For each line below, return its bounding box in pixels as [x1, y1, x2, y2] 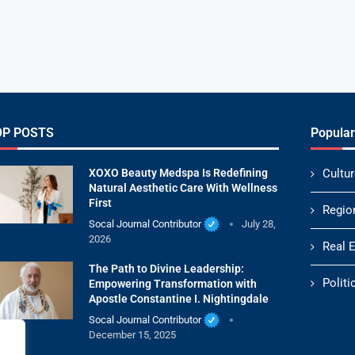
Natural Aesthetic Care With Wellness [88, 181, 277, 194]
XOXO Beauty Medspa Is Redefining [88, 166, 268, 179]
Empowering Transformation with [88, 277, 257, 290]
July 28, [241, 217, 276, 230]
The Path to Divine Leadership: [88, 261, 244, 275]
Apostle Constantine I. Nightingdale [88, 292, 269, 305]
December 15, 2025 [88, 328, 176, 341]
